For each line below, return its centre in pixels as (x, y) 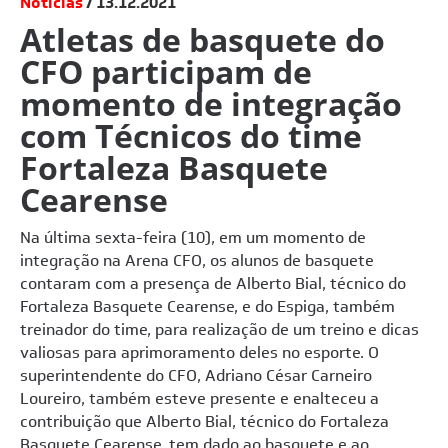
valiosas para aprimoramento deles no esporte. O (199, 352)
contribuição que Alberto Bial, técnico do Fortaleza (204, 421)
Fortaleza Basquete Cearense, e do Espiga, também (207, 306)
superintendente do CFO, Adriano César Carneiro (196, 375)
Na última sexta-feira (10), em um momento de (193, 237)
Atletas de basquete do (202, 39)
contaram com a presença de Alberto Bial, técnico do (213, 283)
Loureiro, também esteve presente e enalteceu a (199, 398)
